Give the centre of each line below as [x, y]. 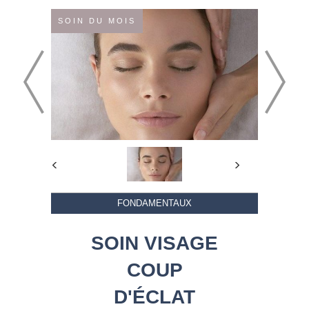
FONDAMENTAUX [154, 203]
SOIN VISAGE [154, 243]
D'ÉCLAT [154, 297]
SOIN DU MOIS [97, 21]
